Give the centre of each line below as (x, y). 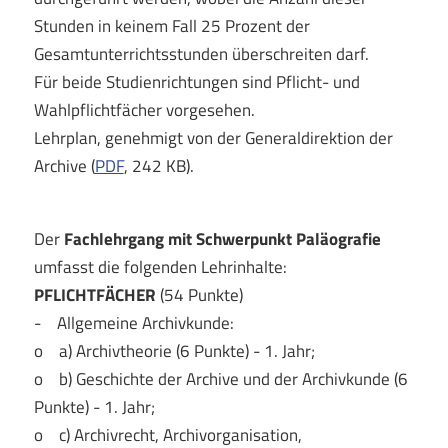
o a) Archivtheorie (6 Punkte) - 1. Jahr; (174, 350)
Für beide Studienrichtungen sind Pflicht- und (196, 81)
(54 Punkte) (201, 294)
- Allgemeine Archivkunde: (133, 322)
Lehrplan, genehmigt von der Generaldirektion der (213, 137)
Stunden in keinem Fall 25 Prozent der (171, 25)
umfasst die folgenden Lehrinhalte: (160, 266)
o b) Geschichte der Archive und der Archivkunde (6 (220, 378)
